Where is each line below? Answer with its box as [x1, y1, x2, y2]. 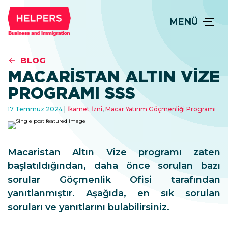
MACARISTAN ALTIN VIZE [8, 67, 220, 87]
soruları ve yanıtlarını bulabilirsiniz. [8, 202, 169, 213]
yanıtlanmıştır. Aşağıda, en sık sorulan [8, 188, 220, 199]
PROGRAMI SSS [8, 83, 135, 103]
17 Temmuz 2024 [8, 105, 64, 113]
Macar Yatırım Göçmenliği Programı [105, 105, 216, 113]
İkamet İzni [67, 105, 102, 113]
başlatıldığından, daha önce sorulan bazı [8, 160, 220, 172]
